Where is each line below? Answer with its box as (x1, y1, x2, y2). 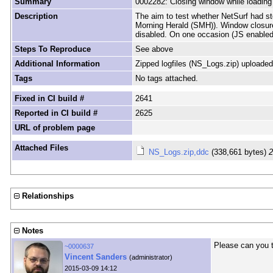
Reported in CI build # (14, 108, 97, 118)
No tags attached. (135, 74, 198, 83)
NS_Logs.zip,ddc (149, 147, 210, 157)
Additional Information (14, 59, 100, 69)
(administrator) (129, 253, 172, 261)
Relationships (21, 191, 74, 201)
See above (135, 44, 173, 54)
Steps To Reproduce (14, 44, 91, 54)
